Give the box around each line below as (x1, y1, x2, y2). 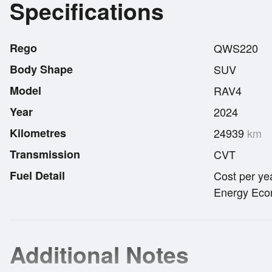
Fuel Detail (10, 167, 65, 183)
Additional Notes (10, 237, 189, 270)
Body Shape (10, 61, 73, 77)
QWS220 (214, 39, 258, 56)
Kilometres (10, 124, 66, 141)
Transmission (10, 146, 80, 162)
